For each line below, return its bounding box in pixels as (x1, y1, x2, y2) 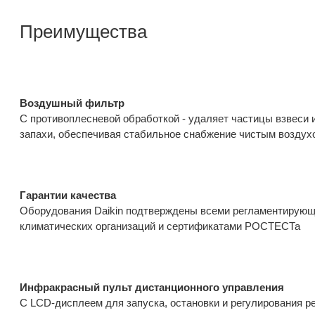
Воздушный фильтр (20, 96, 125, 109)
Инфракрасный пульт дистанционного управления (20, 281, 285, 293)
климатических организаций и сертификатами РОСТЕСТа (20, 219, 301, 232)
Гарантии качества (20, 188, 117, 201)
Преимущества (20, 22, 148, 42)
